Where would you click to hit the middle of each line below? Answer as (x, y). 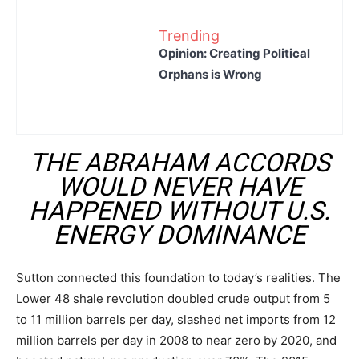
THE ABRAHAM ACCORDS (179, 163)
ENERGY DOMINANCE (179, 235)
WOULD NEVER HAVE (179, 187)
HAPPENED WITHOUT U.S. (179, 211)
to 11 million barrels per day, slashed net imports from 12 (176, 319)
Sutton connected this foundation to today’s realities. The (178, 278)
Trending (189, 35)
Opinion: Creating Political (234, 53)
